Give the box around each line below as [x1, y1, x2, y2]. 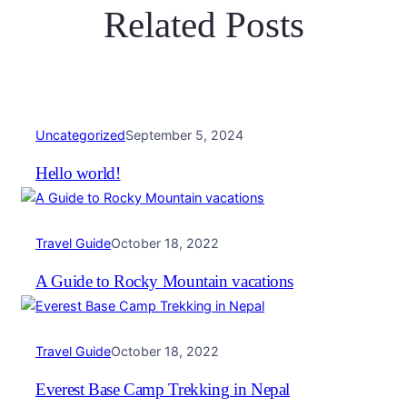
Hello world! [35, 164, 121, 183]
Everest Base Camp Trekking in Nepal [35, 380, 291, 399]
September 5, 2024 [125, 126, 243, 143]
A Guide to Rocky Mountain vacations [35, 272, 294, 291]
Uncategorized [35, 126, 125, 143]
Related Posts [103, 3, 304, 45]
